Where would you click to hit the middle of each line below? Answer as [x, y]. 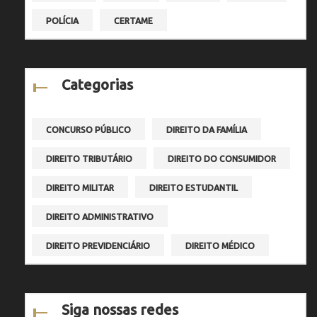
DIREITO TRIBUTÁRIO [89, 158]
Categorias [97, 84]
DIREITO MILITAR [80, 188]
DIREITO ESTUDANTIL [194, 188]
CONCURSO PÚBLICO [88, 129]
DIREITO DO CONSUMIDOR [222, 158]
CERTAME [133, 21]
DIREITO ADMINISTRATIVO [100, 217]
